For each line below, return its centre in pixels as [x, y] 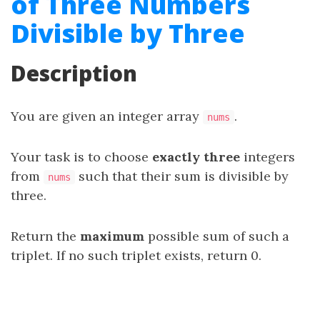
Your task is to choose [81, 157]
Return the [45, 236]
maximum [112, 236]
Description [74, 73]
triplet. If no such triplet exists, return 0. [136, 255]
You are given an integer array [107, 116]
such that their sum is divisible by [182, 176]
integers [267, 157]
